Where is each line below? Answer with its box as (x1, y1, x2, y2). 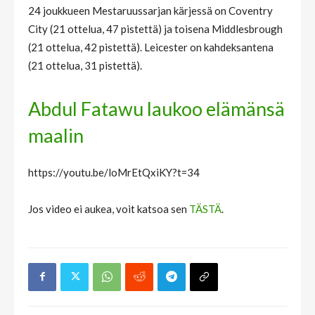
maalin (28, 123, 84, 147)
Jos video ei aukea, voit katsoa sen (28, 202, 189, 215)
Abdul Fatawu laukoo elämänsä (28, 96, 285, 120)
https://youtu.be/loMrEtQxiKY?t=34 (28, 165, 200, 179)
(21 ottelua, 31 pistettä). (28, 58, 142, 72)
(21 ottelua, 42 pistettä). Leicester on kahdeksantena (28, 40, 274, 53)
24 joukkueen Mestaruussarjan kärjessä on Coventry (28, 4, 273, 17)
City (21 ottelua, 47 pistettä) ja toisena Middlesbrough (28, 22, 283, 35)
